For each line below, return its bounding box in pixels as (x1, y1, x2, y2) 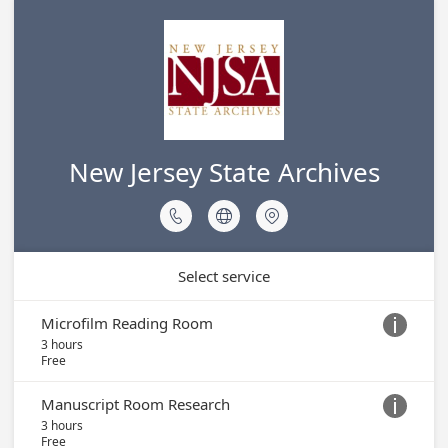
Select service (178, 266, 270, 286)
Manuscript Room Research (41, 394, 230, 414)
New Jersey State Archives (68, 154, 380, 190)
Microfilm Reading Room (41, 313, 213, 333)
